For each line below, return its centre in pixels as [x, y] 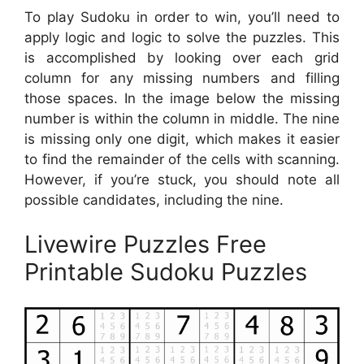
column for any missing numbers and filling [182, 78]
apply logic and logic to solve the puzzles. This [182, 37]
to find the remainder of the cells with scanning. [182, 159]
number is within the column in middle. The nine [182, 118]
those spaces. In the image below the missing [182, 98]
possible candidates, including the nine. [154, 199]
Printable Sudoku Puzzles [166, 272]
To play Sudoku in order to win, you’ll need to [182, 17]
